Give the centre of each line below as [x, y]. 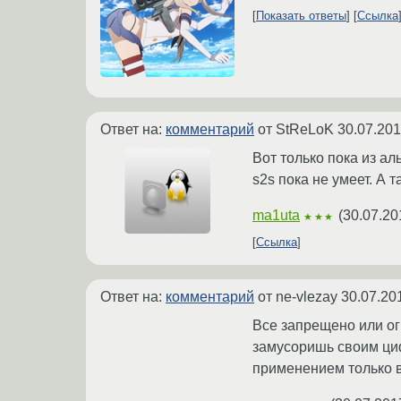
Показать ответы [301, 16]
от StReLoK [296, 130]
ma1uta [276, 216]
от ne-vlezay [298, 297]
